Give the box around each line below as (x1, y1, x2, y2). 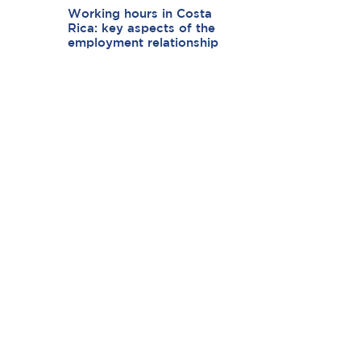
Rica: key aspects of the (67, 23, 215, 35)
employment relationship (67, 38, 218, 49)
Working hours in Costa (67, 9, 212, 20)
